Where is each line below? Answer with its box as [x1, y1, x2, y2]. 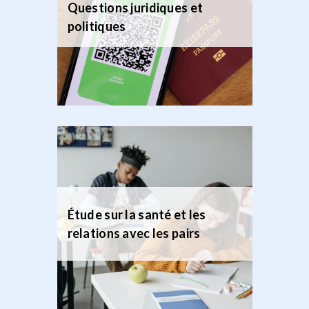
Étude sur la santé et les [67, 206, 206, 222]
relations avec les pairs [67, 225, 201, 241]
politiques [67, 19, 126, 34]
